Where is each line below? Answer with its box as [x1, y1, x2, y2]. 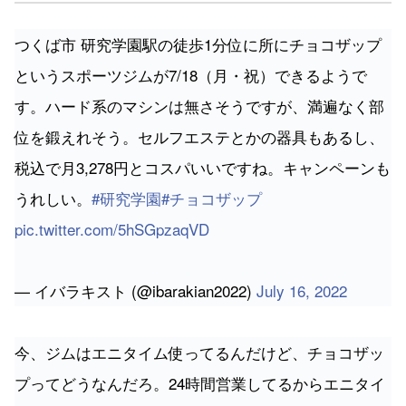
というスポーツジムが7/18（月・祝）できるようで [14, 63, 367, 87]
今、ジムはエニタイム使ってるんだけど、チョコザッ [14, 341, 384, 364]
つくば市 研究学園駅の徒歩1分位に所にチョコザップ [14, 33, 382, 56]
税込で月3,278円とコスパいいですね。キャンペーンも [14, 156, 391, 179]
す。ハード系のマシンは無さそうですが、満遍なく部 [14, 94, 384, 118]
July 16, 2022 [256, 279, 347, 303]
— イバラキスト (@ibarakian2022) [14, 279, 256, 303]
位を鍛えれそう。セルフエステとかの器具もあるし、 [14, 125, 384, 149]
